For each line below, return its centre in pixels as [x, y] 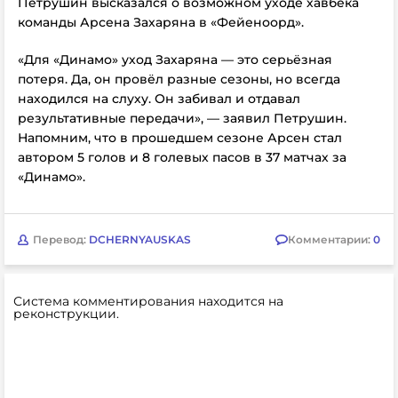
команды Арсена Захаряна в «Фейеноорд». [161, 22]
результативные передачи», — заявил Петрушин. [182, 118]
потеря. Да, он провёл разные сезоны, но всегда [179, 79]
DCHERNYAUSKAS [140, 239]
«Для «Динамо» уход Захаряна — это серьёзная [175, 60]
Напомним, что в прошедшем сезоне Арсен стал [180, 138]
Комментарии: [330, 239]
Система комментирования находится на [148, 301]
